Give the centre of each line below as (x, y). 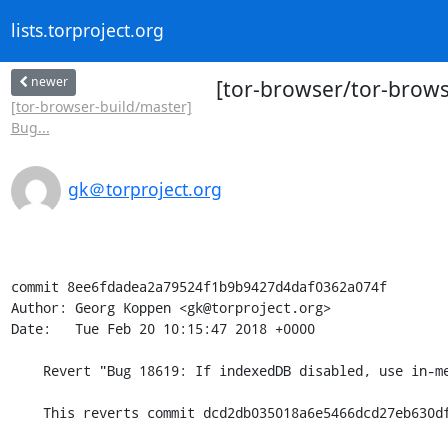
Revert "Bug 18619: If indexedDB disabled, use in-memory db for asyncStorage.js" (26, 370)
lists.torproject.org (87, 30)
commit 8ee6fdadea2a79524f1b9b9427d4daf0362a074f (198, 286)
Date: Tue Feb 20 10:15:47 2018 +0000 (162, 328)
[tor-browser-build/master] (101, 106)
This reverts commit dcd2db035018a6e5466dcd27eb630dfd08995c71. (26, 412)
